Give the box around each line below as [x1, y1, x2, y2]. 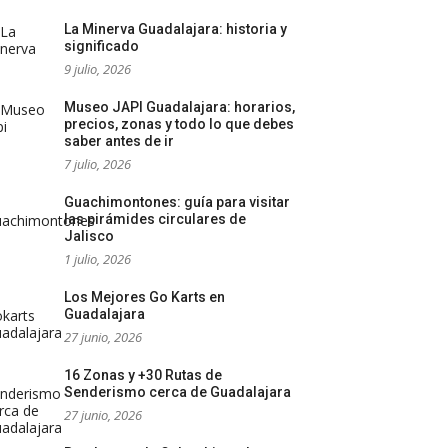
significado [64, 38, 139, 55]
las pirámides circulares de [64, 211, 246, 228]
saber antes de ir [64, 133, 174, 150]
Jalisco [64, 228, 114, 245]
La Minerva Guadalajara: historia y [64, 21, 287, 38]
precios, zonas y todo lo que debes [64, 116, 294, 133]
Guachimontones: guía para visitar [64, 194, 290, 211]
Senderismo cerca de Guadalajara [64, 384, 291, 401]
